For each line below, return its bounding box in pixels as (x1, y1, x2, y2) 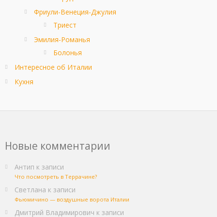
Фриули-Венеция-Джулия (34, 7, 116, 17)
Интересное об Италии (15, 62, 92, 72)
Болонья (53, 48, 82, 58)
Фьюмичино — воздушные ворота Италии (15, 196, 129, 203)
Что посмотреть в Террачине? (15, 173, 97, 181)
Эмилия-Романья (34, 35, 90, 45)
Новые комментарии (5, 139, 110, 153)
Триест (53, 20, 77, 30)
